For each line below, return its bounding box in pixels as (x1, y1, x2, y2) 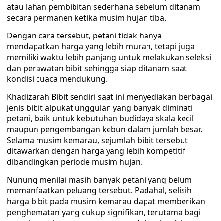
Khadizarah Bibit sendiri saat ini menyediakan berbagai (7, 91, 212, 102)
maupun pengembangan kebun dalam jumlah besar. (7, 124, 202, 135)
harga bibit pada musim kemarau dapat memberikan (7, 196, 205, 207)
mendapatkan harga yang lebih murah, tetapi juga (7, 41, 195, 52)
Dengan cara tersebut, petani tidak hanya (7, 30, 162, 41)
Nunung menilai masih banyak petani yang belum (7, 174, 192, 185)
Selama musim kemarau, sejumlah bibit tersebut (7, 135, 188, 146)
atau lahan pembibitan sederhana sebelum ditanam (7, 1, 200, 12)
